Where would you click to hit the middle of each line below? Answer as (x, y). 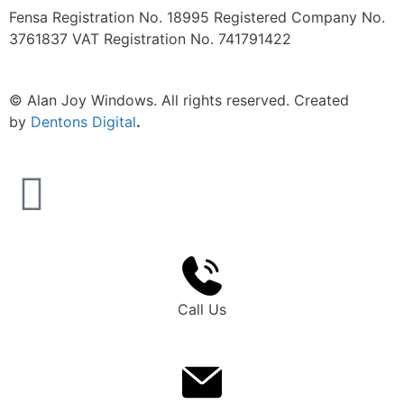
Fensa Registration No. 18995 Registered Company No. (197, 17)
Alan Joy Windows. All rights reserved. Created (188, 100)
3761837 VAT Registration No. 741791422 (150, 39)
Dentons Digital (83, 122)
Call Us (202, 309)
